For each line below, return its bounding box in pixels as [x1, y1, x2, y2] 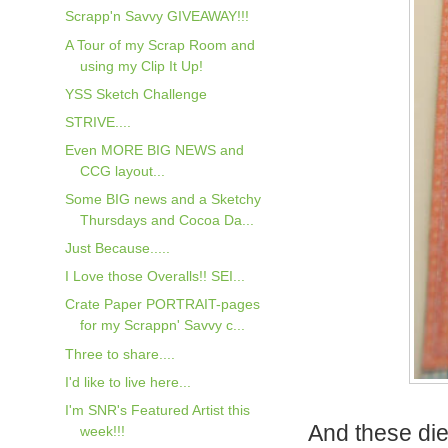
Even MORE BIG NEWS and [64, 141, 244, 158]
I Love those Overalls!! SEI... [64, 268, 245, 285]
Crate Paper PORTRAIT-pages [64, 296, 260, 313]
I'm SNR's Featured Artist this [64, 401, 250, 418]
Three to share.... [64, 345, 175, 362]
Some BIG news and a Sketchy [64, 191, 261, 208]
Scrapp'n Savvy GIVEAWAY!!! [64, 8, 249, 25]
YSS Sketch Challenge [64, 85, 207, 102]
